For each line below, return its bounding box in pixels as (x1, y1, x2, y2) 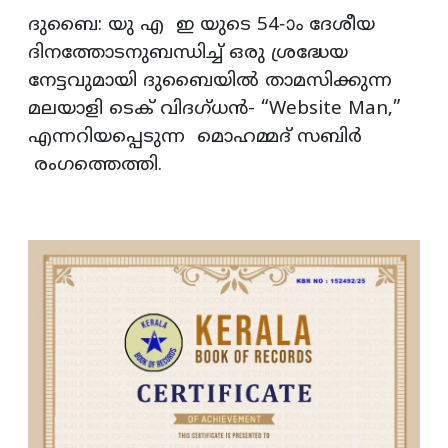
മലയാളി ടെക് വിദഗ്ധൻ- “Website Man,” (28, 98, 401, 122)
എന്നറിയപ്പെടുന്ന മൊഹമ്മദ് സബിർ (28, 126, 362, 150)
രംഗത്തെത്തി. (28, 154, 168, 178)
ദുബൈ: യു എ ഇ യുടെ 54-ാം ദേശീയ (28, 14, 375, 38)
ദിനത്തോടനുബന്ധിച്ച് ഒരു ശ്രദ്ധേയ (28, 42, 348, 66)
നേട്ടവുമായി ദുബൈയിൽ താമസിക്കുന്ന (28, 70, 392, 94)
